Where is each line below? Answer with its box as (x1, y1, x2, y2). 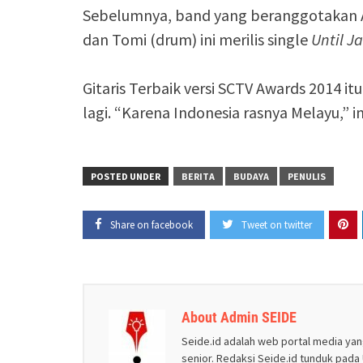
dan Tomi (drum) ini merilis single (83, 29, 311, 50)
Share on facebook (110, 218, 193, 233)
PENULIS (288, 170, 326, 183)
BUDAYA (233, 170, 269, 183)
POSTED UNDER (91, 170, 160, 183)
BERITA (181, 170, 215, 183)
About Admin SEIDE (181, 309, 297, 327)
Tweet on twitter (241, 218, 312, 233)
